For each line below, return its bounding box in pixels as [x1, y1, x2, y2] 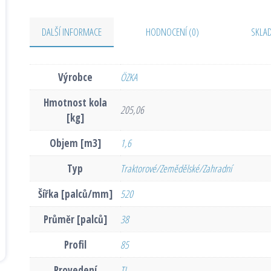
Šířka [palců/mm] [38, 186, 113, 201]
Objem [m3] [49, 135, 101, 150]
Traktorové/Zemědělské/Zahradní [120, 161, 232, 175]
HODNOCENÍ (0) [146, 25, 199, 39]
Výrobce [57, 70, 93, 84]
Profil [64, 237, 87, 252]
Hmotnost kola [43, 95, 107, 109]
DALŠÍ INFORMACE [42, 25, 102, 39]
